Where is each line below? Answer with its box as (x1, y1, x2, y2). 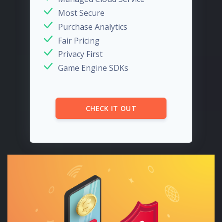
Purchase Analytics (58, 21, 127, 32)
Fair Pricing (58, 35, 100, 46)
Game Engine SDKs (58, 62, 128, 74)
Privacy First (58, 49, 103, 60)
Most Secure (58, 7, 105, 18)
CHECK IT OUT (85, 104, 137, 113)
